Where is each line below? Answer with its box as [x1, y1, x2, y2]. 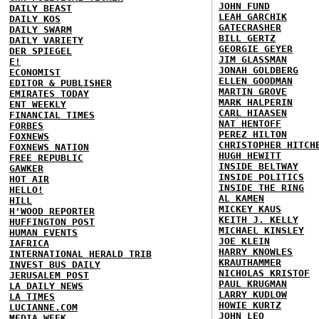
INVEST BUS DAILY [9, 259, 100, 270]
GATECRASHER [219, 22, 281, 33]
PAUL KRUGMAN [219, 278, 287, 289]
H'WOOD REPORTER [9, 206, 95, 216]
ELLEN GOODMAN [219, 75, 293, 86]
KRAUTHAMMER [219, 257, 281, 268]
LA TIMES [9, 291, 55, 302]
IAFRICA [9, 238, 49, 249]
